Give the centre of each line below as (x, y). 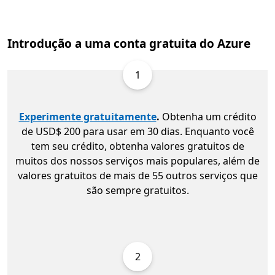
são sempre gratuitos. (137, 190)
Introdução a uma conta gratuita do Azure (129, 43)
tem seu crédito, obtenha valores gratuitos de (137, 146)
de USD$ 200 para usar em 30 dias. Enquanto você (137, 131)
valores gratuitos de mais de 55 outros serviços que (137, 175)
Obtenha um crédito (208, 116)
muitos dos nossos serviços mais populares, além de (137, 161)
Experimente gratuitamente (87, 116)
